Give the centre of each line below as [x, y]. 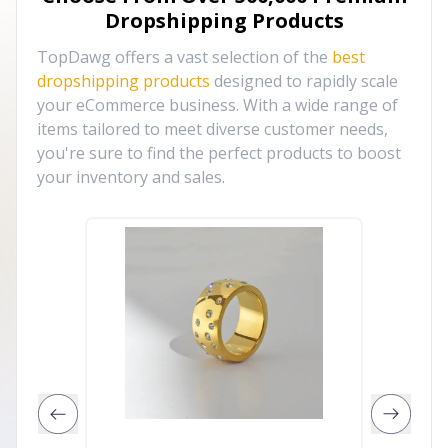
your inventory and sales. [131, 177]
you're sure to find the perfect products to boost [219, 153]
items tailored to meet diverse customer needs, [212, 129]
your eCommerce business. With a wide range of [217, 105]
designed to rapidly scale [306, 81]
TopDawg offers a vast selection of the [182, 57]
